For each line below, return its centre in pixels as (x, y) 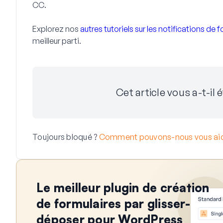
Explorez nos (56, 29)
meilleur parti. (57, 41)
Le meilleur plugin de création (123, 187)
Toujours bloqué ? (66, 137)
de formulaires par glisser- (113, 203)
